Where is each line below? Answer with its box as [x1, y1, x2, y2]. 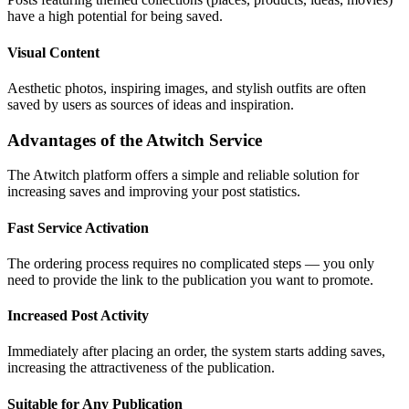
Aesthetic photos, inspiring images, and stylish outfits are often [7, 79, 366, 96]
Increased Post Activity [7, 308, 149, 324]
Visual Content [7, 44, 100, 60]
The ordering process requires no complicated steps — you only [7, 255, 374, 271]
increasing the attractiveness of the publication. [7, 360, 275, 376]
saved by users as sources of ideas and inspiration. [7, 96, 294, 112]
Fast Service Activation [7, 219, 149, 236]
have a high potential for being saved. [7, 8, 223, 25]
